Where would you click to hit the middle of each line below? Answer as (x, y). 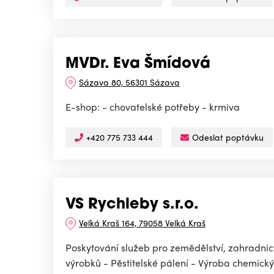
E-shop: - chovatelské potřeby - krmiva (153, 107)
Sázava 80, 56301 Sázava (130, 82)
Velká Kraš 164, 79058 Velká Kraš (143, 223)
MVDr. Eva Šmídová (138, 65)
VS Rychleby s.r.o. (132, 205)
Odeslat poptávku (228, 137)
